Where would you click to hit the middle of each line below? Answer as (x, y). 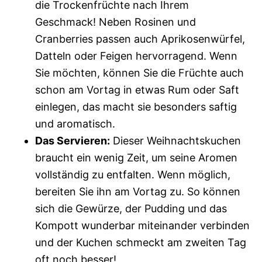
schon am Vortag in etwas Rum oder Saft (137, 90)
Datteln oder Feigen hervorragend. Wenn (136, 56)
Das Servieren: (73, 141)
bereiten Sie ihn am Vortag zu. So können (138, 192)
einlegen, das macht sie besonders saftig (136, 107)
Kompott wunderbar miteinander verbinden (142, 225)
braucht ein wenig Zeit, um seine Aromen (136, 158)
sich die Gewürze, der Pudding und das (131, 208)
